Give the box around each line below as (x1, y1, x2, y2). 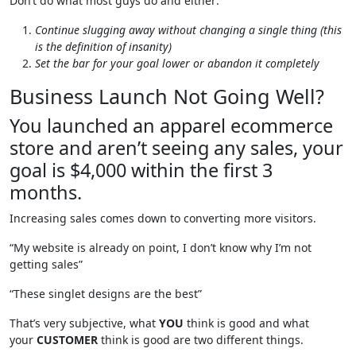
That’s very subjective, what (10, 315, 159, 331)
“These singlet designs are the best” (10, 285, 202, 301)
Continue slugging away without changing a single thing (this (35, 21, 342, 37)
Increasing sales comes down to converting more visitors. (10, 210, 316, 226)
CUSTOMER (37, 331, 98, 347)
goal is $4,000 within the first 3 (10, 157, 273, 183)
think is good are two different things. (98, 331, 304, 347)
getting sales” (10, 256, 83, 272)
